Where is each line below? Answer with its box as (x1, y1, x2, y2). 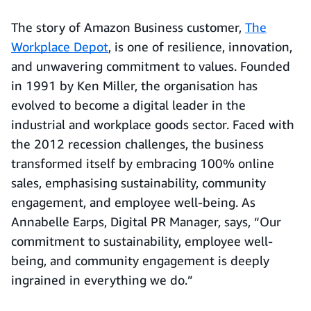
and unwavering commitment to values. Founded (11, 58, 290, 74)
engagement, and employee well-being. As (11, 194, 255, 210)
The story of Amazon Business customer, (11, 19, 245, 35)
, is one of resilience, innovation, (108, 39, 292, 54)
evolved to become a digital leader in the (11, 97, 246, 112)
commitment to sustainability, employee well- (11, 233, 273, 249)
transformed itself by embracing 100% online (11, 155, 274, 171)
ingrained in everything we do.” (11, 272, 193, 287)
